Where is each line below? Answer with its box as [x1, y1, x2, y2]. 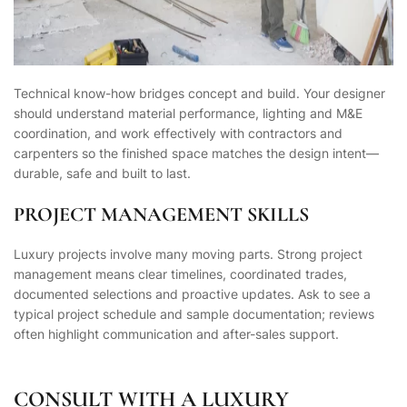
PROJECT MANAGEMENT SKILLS [14, 202, 309, 227]
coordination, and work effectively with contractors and [14, 125, 342, 142]
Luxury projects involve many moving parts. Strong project [14, 246, 362, 263]
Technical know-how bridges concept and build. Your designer [14, 85, 385, 102]
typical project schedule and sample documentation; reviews [14, 306, 374, 323]
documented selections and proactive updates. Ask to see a [14, 286, 371, 303]
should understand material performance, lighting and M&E [14, 105, 362, 122]
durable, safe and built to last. [14, 165, 191, 182]
